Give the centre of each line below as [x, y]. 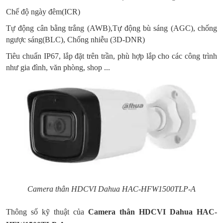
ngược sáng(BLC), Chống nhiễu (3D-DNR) [75, 40]
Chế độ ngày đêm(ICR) [43, 12]
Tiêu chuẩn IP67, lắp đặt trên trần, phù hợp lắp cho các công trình [111, 56]
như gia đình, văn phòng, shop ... [58, 67]
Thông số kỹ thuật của [47, 212]
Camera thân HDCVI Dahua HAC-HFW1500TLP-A [111, 189]
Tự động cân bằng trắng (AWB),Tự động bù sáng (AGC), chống [111, 28]
